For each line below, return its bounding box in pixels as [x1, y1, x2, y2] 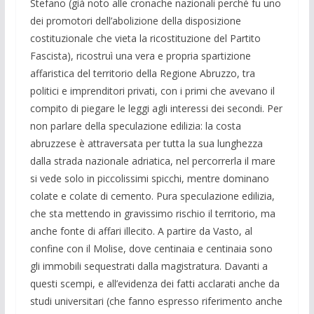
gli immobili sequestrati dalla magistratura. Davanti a [29, 259, 268, 273]
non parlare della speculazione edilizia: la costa [29, 118, 241, 132]
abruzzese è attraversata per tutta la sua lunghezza [29, 136, 263, 150]
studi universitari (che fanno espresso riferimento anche [29, 294, 282, 308]
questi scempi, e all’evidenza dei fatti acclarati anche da [29, 276, 280, 290]
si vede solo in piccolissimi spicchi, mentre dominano [29, 171, 269, 185]
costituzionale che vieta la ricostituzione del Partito [29, 31, 261, 45]
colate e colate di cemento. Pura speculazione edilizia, [29, 189, 275, 203]
